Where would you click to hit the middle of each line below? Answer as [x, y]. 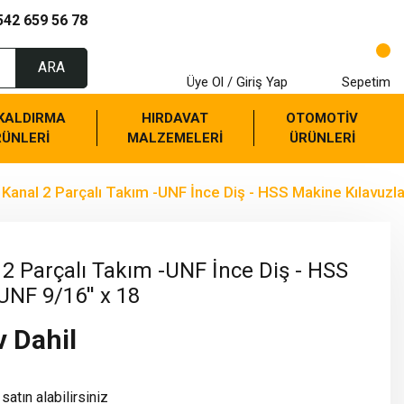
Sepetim [366, 82]
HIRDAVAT [175, 118]
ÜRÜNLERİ [322, 138]
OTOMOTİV [322, 118]
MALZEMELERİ [175, 138]
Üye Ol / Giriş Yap [237, 82]
